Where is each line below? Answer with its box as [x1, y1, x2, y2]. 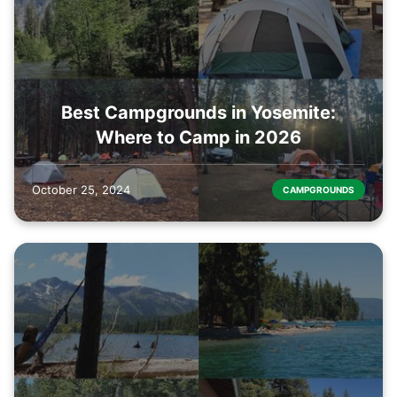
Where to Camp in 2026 [96, 127, 301, 149]
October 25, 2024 [32, 183, 130, 198]
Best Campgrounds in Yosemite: [61, 102, 336, 124]
